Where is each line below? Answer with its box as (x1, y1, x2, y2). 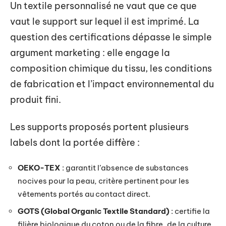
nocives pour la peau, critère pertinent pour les (18, 176, 189, 186)
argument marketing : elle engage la (10, 47, 170, 59)
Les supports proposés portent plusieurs (10, 121, 189, 133)
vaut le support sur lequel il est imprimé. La (10, 16, 199, 28)
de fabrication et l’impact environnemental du (10, 78, 214, 90)
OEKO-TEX (18, 163, 61, 173)
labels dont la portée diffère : (10, 136, 140, 148)
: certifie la (169, 206, 210, 216)
